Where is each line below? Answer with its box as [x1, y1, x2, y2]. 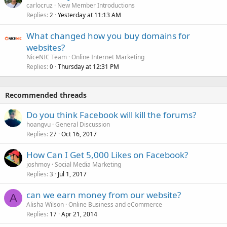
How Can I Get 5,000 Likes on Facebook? [26, 148, 188, 161]
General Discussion [55, 120, 110, 129]
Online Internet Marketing [71, 52, 144, 61]
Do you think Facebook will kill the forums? [26, 108, 196, 121]
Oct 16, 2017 [61, 129, 97, 138]
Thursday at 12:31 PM [58, 62, 119, 71]
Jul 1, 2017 [58, 169, 87, 178]
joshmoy [26, 160, 50, 169]
